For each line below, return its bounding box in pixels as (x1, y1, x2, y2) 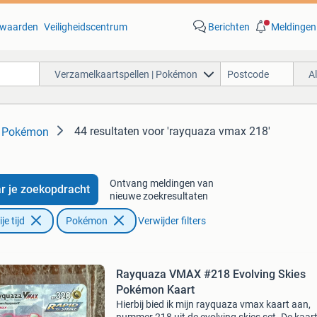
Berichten (207, 21, 250, 33)
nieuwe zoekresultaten (109, 190, 208, 202)
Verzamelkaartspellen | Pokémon (54, 68, 197, 80)
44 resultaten (74, 125, 139, 138)
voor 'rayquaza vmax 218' (142, 125, 270, 138)
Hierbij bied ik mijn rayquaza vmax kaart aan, (115, 299, 311, 310)
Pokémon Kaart (115, 283, 195, 296)
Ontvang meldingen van (109, 178, 214, 189)
